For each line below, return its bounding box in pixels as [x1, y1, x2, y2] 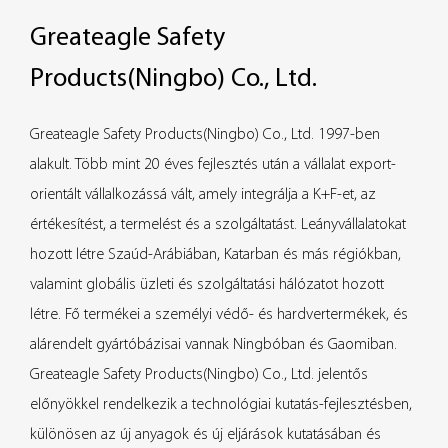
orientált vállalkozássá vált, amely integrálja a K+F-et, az [30, 186, 376, 203]
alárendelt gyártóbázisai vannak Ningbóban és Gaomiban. [30, 336, 397, 353]
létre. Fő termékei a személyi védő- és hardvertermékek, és [30, 306, 408, 323]
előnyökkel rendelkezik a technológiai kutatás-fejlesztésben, [30, 396, 412, 413]
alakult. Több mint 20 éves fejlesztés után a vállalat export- [30, 156, 396, 173]
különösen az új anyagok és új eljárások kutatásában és [30, 426, 381, 443]
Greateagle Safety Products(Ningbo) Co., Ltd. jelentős [30, 366, 368, 383]
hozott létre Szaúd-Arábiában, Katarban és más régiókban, [30, 246, 401, 263]
